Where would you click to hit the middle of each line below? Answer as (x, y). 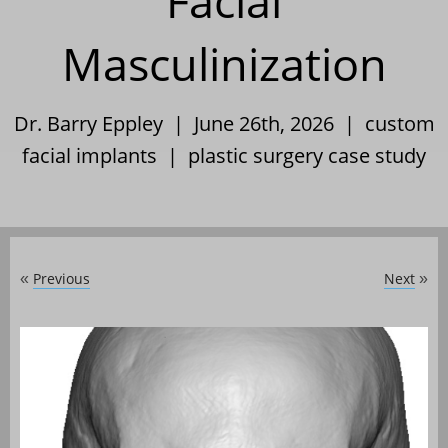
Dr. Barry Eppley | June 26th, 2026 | (189, 123)
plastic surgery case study (307, 155)
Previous (61, 278)
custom (399, 123)
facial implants (89, 155)
